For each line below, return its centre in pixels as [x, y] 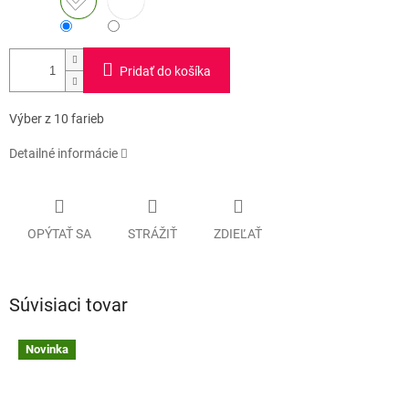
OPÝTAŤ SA [59, 233]
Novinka [47, 349]
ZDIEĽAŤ [238, 233]
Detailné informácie [63, 154]
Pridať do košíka [165, 72]
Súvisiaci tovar [68, 304]
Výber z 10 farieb [57, 119]
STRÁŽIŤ [152, 233]
